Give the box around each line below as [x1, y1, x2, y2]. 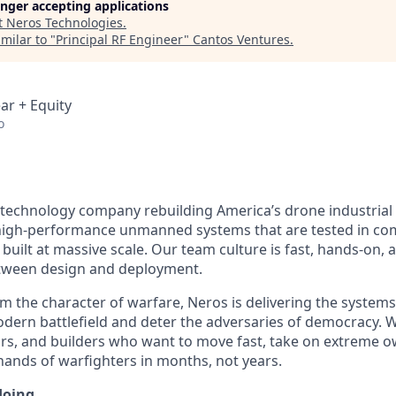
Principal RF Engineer [56, 31, 184, 48]
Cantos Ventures [193, 31, 290, 48]
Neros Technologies [6, 14, 123, 31]
